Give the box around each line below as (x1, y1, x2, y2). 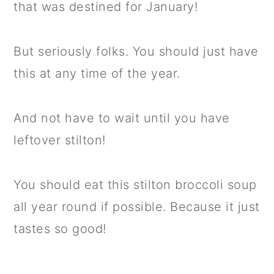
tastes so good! (13, 221, 106, 236)
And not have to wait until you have (13, 110, 230, 125)
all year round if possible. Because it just (13, 199, 260, 214)
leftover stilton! (13, 132, 106, 147)
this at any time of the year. (13, 65, 180, 81)
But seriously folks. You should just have (13, 43, 259, 59)
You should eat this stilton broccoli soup (13, 177, 257, 192)
